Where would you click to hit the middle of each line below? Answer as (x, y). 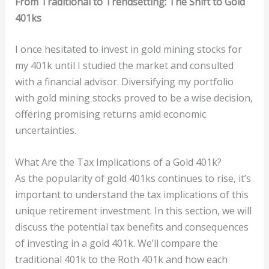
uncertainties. (45, 131)
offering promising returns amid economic (110, 114)
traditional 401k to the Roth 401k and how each (121, 259)
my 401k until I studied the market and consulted (124, 66)
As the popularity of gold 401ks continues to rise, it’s (133, 178)
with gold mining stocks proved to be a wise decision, (134, 98)
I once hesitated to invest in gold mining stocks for (128, 50)
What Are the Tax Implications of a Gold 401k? (118, 162)
